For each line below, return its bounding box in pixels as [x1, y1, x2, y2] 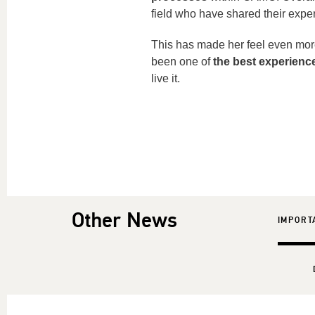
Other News [72, 207, 177, 233]
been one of [150, 56, 213, 67]
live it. [150, 72, 180, 84]
